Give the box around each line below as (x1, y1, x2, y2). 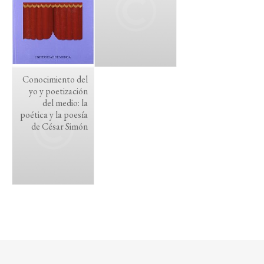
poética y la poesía (20, 108, 88, 121)
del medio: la (42, 97, 88, 109)
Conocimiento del (22, 73, 88, 85)
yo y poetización (29, 85, 88, 97)
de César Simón (31, 120, 88, 133)
